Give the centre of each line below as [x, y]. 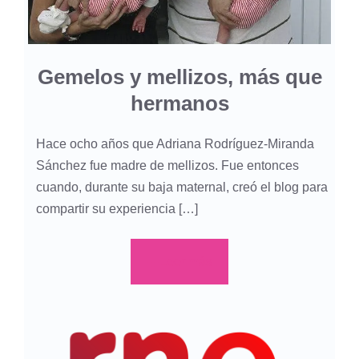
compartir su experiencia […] [117, 208]
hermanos [179, 103]
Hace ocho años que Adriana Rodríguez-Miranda [175, 143]
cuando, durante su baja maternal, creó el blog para [182, 187]
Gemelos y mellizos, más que [179, 77]
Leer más [186, 261]
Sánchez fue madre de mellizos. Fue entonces [167, 165]
